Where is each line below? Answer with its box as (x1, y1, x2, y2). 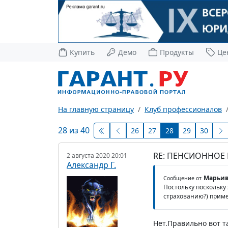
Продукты (160, 47, 194, 57)
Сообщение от (163, 174, 202, 182)
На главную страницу (58, 104, 134, 114)
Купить (70, 47, 95, 57)
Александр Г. (67, 159, 116, 170)
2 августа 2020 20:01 (67, 151, 127, 160)
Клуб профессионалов (145, 104, 222, 114)
